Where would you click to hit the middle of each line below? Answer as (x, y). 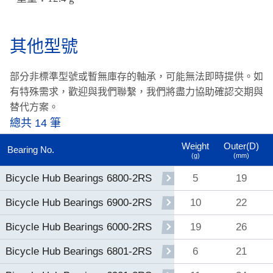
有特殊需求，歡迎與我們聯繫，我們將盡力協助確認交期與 (136, 92)
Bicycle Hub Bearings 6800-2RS (78, 179)
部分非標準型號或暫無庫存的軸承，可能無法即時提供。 (132, 77)
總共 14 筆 (35, 123)
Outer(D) (241, 146)
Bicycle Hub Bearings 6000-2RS (78, 227)
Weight (195, 146)
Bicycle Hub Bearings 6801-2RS (78, 252)
